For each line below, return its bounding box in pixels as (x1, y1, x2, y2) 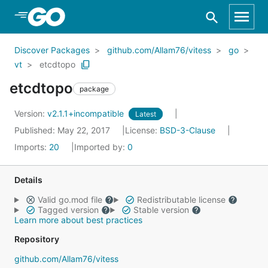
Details (14, 175, 42, 185)
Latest (135, 109, 156, 118)
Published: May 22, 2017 (14, 125, 112, 135)
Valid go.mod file (35, 194, 105, 205)
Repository (14, 234, 59, 244)
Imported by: (74, 142, 127, 152)
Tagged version (35, 205, 101, 215)
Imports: (14, 142, 49, 152)
